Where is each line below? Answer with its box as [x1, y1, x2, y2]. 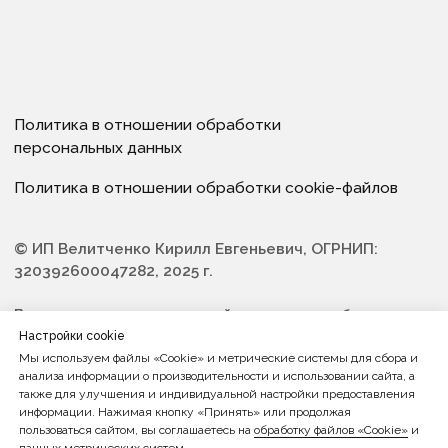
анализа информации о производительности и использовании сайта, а [19, 369, 415, 384]
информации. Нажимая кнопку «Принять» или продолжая [19, 405, 351, 420]
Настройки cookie [19, 329, 125, 344]
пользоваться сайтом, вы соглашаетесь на [19, 423, 254, 438]
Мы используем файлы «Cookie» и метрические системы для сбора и [19, 351, 418, 366]
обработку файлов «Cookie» [254, 423, 408, 438]
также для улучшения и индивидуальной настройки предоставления [19, 387, 415, 402]
